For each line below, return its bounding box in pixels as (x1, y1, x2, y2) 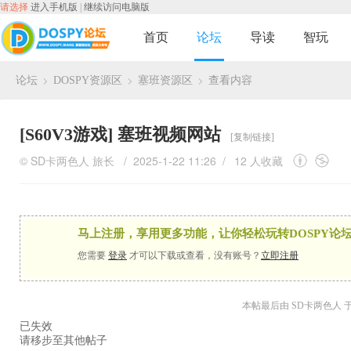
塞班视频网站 (118, 125, 221, 144)
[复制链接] (230, 132, 274, 143)
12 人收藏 (234, 153, 283, 168)
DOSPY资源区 (53, 74, 122, 86)
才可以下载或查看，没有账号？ (127, 250, 261, 261)
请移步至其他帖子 (20, 335, 107, 346)
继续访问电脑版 (84, 2, 150, 13)
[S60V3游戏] (20, 125, 118, 144)
